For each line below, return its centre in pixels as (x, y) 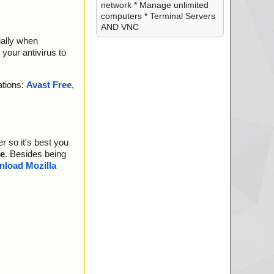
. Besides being (35, 154)
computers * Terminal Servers (158, 16)
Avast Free (49, 85)
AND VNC (120, 27)
